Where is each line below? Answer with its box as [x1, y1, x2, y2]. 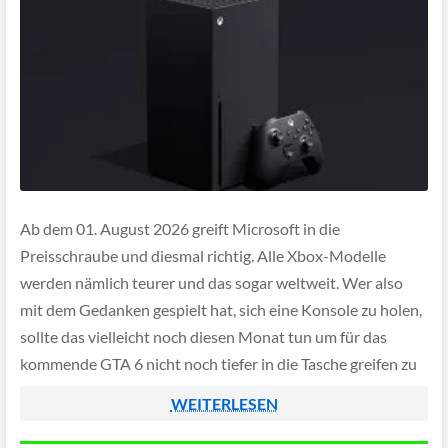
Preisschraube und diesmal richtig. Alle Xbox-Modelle [20, 246, 386, 266]
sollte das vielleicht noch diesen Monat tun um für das [20, 327, 387, 347]
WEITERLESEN [170, 394, 278, 413]
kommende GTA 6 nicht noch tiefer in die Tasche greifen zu [20, 354, 417, 374]
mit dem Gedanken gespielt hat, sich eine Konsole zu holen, [20, 300, 422, 320]
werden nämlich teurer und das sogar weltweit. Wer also [20, 273, 403, 293]
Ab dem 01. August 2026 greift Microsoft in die [20, 219, 340, 239]
